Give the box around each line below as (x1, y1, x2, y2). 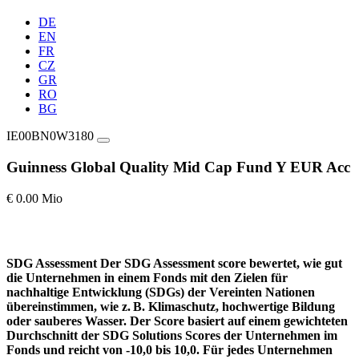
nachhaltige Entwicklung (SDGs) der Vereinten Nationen (6, 284, 315, 299)
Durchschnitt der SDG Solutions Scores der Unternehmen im (6, 328, 337, 342)
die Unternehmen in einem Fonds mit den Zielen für (6, 270, 288, 284)
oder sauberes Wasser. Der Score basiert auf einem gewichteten (6, 313, 348, 328)
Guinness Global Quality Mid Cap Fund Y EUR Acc (6, 158, 350, 175)
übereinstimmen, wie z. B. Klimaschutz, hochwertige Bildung (6, 299, 335, 313)
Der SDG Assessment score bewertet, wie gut (100, 256, 342, 270)
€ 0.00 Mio (6, 191, 63, 205)
